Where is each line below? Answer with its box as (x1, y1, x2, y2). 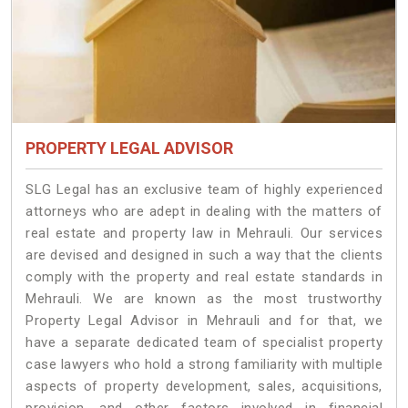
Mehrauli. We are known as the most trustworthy (25, 291, 382, 308)
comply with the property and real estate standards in (25, 269, 382, 286)
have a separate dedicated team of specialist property (25, 334, 382, 352)
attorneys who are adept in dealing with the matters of (25, 203, 382, 220)
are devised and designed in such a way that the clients (25, 247, 382, 264)
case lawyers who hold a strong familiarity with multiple (25, 356, 382, 373)
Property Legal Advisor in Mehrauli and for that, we (25, 312, 382, 330)
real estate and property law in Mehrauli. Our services (25, 225, 382, 242)
